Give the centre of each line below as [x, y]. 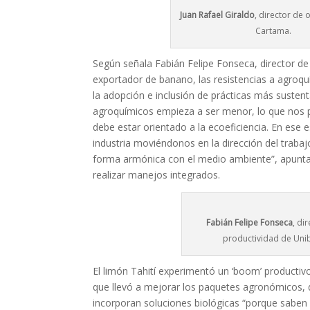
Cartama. [274, 31]
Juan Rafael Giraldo [217, 15]
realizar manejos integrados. [157, 175]
